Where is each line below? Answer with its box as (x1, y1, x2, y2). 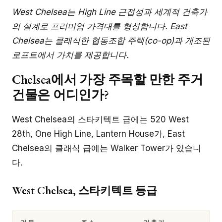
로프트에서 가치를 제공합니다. (12, 50, 129, 60)
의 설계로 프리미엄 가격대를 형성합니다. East (12, 21, 187, 32)
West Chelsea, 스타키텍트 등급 (12, 183, 157, 198)
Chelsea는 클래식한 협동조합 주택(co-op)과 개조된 (12, 36, 210, 46)
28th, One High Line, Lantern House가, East (12, 128, 185, 139)
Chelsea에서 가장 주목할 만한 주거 (12, 70, 203, 88)
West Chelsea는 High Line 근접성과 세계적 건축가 (12, 7, 207, 17)
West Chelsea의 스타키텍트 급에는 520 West (12, 114, 189, 124)
